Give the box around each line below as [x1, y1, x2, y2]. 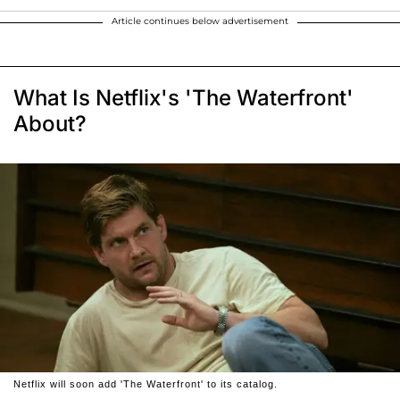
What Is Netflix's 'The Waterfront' [13, 84, 354, 111]
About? [13, 110, 87, 137]
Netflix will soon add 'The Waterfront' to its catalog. [13, 379, 278, 390]
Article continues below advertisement [112, 14, 288, 27]
